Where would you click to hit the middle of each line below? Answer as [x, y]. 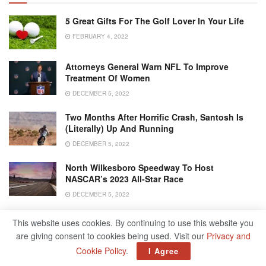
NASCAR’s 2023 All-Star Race [124, 179]
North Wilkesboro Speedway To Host [140, 168]
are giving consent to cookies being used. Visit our [111, 236]
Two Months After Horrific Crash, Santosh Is [154, 117]
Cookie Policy [101, 251]
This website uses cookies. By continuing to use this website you [133, 223]
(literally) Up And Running [120, 129]
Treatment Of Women [108, 78]
